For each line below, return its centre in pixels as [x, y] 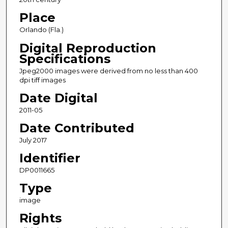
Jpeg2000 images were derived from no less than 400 [108, 70]
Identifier [50, 158]
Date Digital [58, 98]
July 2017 [33, 140]
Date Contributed [77, 128]
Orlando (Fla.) [41, 30]
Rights [40, 218]
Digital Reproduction [88, 48]
